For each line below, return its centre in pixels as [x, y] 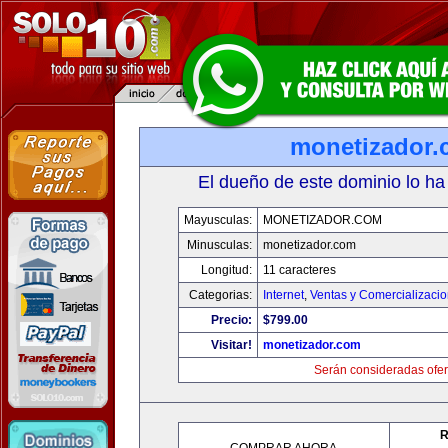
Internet [283, 295]
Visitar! [231, 345]
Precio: [231, 320]
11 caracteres [299, 270]
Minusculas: [219, 245]
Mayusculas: [218, 220]
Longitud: [226, 270]
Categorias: [220, 295]
